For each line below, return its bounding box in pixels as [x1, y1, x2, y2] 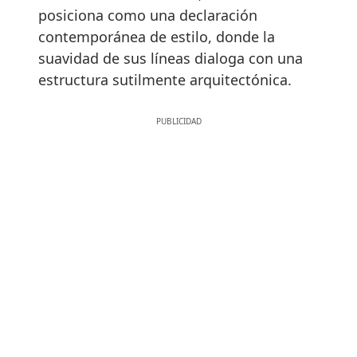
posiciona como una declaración [38, 5, 257, 25]
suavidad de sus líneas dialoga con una [38, 48, 303, 68]
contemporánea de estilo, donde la [38, 26, 275, 46]
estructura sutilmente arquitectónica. [38, 69, 292, 89]
